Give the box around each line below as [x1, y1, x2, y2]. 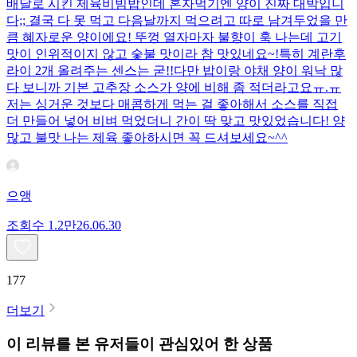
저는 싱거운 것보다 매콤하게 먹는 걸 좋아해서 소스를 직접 [6, 96, 338, 111]
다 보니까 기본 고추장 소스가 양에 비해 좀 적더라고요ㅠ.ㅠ [6, 80, 341, 94]
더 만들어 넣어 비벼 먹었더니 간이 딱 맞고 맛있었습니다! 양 [6, 113, 345, 127]
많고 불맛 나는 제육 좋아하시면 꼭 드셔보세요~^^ [6, 130, 288, 144]
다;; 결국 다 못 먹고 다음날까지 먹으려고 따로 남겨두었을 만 [6, 13, 347, 27]
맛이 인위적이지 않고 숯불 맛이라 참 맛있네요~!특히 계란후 [6, 46, 346, 61]
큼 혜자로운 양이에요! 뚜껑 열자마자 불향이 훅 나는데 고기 [6, 29, 342, 44]
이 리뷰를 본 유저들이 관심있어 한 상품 [6, 335, 273, 353]
